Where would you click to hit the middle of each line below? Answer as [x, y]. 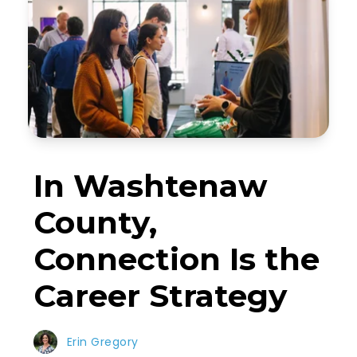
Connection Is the [177, 259]
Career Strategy [161, 296]
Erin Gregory [102, 341]
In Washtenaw [151, 186]
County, [96, 223]
